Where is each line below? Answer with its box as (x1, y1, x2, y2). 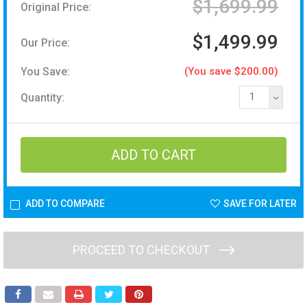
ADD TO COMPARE (23, 198, 105, 210)
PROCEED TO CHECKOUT (73, 243, 212, 258)
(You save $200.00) (184, 65, 279, 78)
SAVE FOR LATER (223, 198, 297, 210)
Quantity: (21, 90, 64, 104)
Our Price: (21, 36, 70, 49)
